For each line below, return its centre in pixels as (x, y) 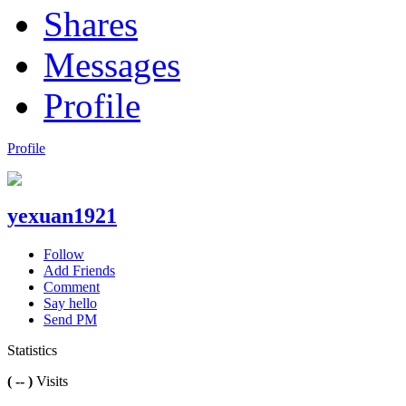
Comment (72, 286)
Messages (112, 64)
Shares (91, 24)
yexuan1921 (62, 215)
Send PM (70, 319)
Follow (64, 254)
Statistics (32, 350)
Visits (50, 381)
